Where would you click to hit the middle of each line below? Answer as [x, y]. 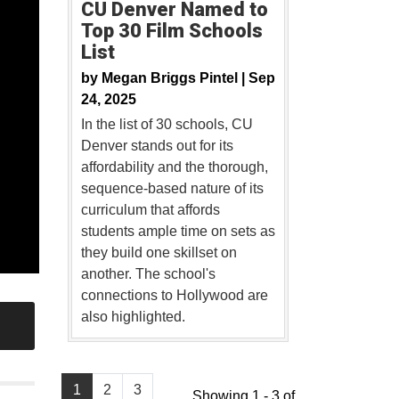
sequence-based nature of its [172, 189]
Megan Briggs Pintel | [175, 78]
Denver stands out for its [157, 146]
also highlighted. [133, 317]
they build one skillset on [159, 253]
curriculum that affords [150, 210]
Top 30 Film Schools [171, 31]
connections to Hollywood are [174, 296]
